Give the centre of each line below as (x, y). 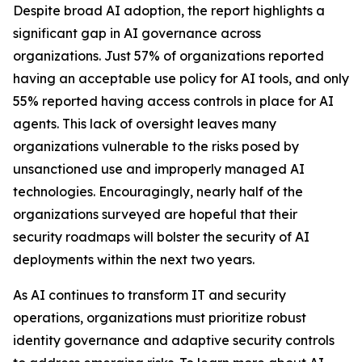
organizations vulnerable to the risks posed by (156, 146)
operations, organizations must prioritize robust (160, 318)
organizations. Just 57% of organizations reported (168, 56)
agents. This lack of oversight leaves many (145, 124)
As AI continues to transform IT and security (149, 295)
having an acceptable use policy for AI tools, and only (181, 78)
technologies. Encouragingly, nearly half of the (158, 192)
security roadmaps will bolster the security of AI (161, 237)
